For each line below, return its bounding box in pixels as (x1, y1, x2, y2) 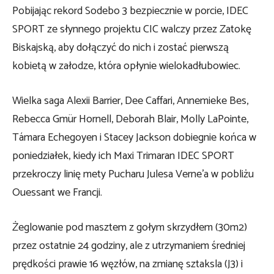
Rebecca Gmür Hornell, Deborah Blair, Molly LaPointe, (12, 110, 248, 129)
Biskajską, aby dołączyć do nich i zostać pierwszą (12, 39, 229, 57)
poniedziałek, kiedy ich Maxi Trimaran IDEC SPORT (12, 147, 234, 166)
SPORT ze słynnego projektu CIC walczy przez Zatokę (12, 20, 251, 39)
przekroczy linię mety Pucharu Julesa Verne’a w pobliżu (12, 165, 254, 184)
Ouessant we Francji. (12, 183, 102, 202)
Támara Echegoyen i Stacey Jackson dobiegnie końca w (12, 128, 256, 147)
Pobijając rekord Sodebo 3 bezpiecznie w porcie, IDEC (12, 2, 248, 21)
